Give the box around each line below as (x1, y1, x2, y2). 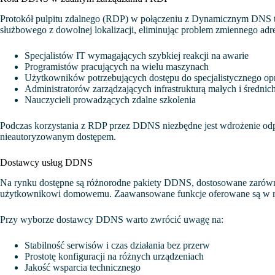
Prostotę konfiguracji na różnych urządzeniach (25, 250, 204, 261)
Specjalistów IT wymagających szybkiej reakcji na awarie (25, 50, 249, 61)
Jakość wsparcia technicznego (25, 261, 141, 273)
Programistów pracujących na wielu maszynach (25, 61, 209, 72)
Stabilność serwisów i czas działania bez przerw (25, 239, 210, 250)
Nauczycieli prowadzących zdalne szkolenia (25, 94, 196, 105)
